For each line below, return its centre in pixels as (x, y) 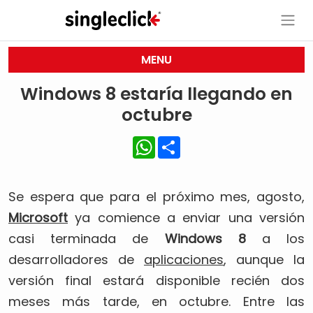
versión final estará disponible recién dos (156, 281)
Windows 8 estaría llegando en (156, 94)
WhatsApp (184, 141)
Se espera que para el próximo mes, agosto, (156, 197)
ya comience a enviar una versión (186, 218)
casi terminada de (87, 239)
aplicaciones (184, 260)
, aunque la (264, 260)
